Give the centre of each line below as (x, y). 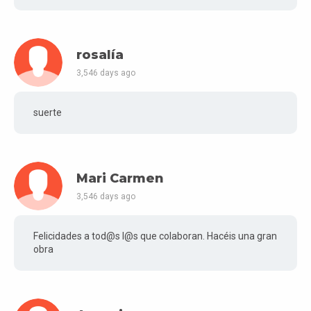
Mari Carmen (120, 178)
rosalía (100, 54)
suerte (48, 112)
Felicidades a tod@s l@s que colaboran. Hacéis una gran (155, 236)
